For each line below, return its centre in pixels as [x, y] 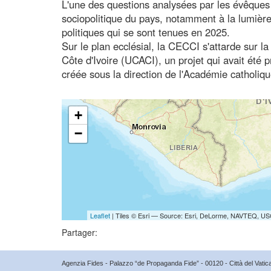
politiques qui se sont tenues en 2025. [146, 32]
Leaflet [100, 215]
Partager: [80, 232]
